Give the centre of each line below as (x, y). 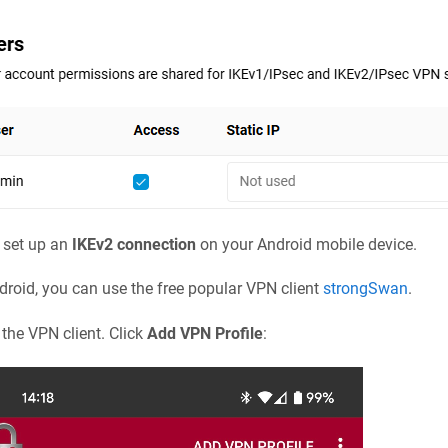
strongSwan (365, 289)
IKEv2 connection (133, 244)
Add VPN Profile (204, 333)
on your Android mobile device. (306, 244)
